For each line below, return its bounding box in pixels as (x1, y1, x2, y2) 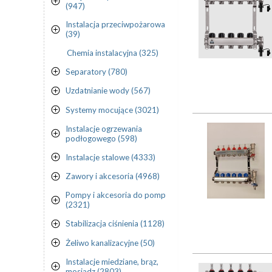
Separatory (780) (66, 66, 127, 76)
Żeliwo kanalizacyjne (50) (66, 237, 155, 248)
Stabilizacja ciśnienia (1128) (66, 219, 165, 229)
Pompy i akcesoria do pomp (66, 190, 166, 200)
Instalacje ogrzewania (66, 123, 142, 134)
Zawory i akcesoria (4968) (66, 171, 160, 182)
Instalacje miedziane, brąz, (66, 256, 158, 267)
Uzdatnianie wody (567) (66, 86, 151, 96)
